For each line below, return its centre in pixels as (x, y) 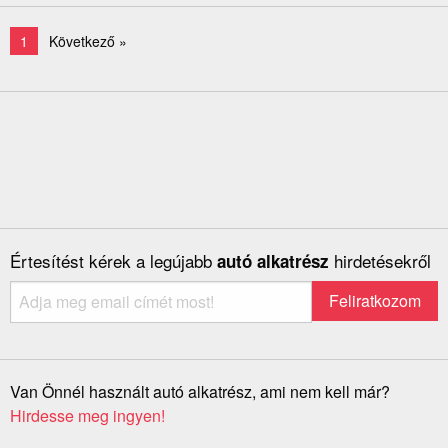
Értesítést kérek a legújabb (113, 261)
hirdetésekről (382, 261)
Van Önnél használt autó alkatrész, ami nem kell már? (200, 392)
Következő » (88, 41)
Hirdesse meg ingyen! (87, 416)
